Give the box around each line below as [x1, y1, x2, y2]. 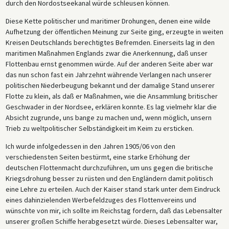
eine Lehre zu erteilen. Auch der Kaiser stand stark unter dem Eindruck [5, 185, 220, 194]
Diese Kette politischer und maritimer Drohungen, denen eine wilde [5, 16, 211, 26]
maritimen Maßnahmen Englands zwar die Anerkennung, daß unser [5, 49, 208, 58]
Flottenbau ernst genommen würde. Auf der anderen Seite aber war [5, 59, 213, 69]
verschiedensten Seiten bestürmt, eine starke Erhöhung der [5, 152, 190, 162]
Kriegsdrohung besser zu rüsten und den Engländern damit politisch [5, 174, 213, 184]
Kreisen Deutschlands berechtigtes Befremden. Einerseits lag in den [5, 38, 215, 48]
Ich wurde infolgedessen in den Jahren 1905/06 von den [5, 142, 175, 151]
